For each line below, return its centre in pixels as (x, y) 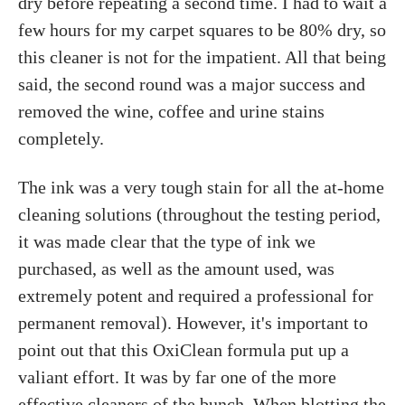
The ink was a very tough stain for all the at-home (201, 187)
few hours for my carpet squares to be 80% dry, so (202, 30)
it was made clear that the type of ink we (167, 241)
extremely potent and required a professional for (196, 296)
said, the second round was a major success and (192, 84)
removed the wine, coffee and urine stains (171, 111)
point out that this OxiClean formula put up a (184, 350)
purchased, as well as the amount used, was (176, 268)
